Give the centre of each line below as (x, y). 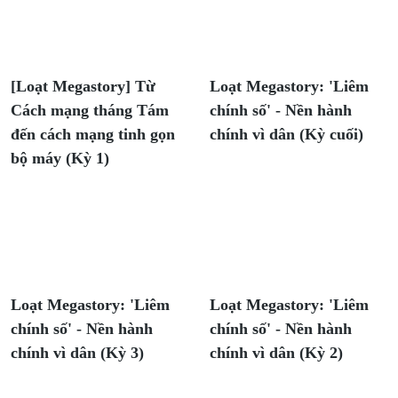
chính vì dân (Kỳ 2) (276, 352)
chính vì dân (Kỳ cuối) (287, 134)
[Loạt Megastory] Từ (83, 86)
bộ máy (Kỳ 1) (60, 158)
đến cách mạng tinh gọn (93, 134)
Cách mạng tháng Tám (90, 110)
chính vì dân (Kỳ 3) (77, 352)
